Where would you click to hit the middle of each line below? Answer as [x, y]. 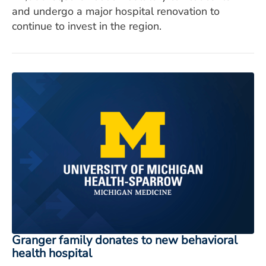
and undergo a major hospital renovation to [116, 12]
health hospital [52, 254]
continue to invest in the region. [87, 26]
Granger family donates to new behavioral [125, 240]
